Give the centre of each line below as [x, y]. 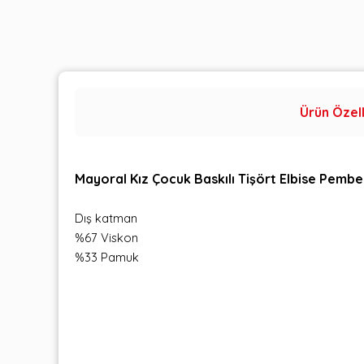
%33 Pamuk [107, 257]
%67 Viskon [106, 237]
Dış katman [106, 218]
